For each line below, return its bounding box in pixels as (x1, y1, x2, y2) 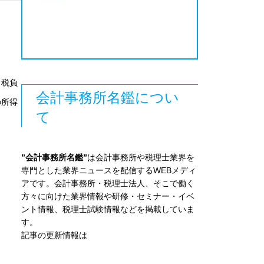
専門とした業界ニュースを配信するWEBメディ (21, 166, 196, 176)
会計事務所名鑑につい (36, 90, 179, 106)
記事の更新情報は (21, 230, 87, 240)
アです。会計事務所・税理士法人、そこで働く (21, 179, 194, 189)
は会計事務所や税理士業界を (87, 153, 194, 163)
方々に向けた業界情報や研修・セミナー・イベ (21, 192, 194, 202)
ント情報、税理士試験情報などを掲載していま (21, 204, 194, 214)
